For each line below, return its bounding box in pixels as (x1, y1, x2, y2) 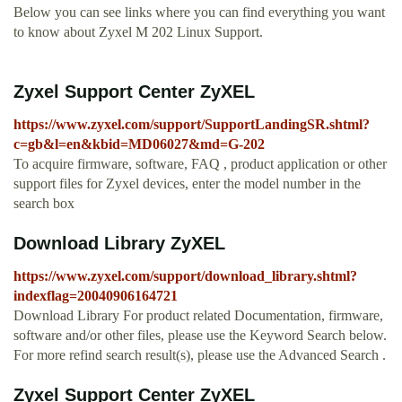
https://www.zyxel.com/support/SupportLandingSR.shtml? (13, 117, 370, 133)
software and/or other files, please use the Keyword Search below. (13, 328, 387, 344)
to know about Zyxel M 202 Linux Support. (13, 24, 263, 40)
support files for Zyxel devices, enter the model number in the (13, 176, 361, 192)
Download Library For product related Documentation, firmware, (13, 308, 383, 324)
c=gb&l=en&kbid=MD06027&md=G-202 (13, 136, 265, 153)
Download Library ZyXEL (13, 233, 225, 254)
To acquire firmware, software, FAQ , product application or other (13, 156, 387, 172)
